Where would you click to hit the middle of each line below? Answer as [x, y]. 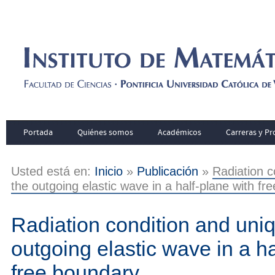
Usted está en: [53, 171]
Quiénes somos [105, 133]
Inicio [109, 171]
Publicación [168, 171]
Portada [38, 133]
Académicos [180, 133]
